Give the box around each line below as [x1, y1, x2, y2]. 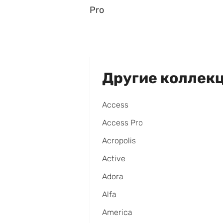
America [102, 208, 132, 218]
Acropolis [102, 136, 136, 146]
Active [102, 154, 125, 164]
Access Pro [102, 118, 143, 128]
